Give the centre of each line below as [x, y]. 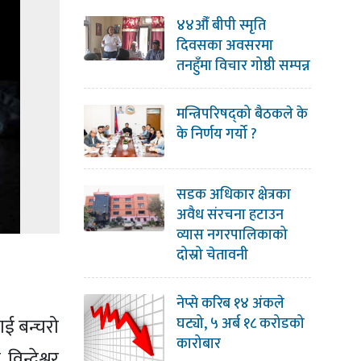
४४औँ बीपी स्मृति [221, 26]
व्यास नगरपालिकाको [232, 236]
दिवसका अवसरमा [224, 46]
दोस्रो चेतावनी [212, 256]
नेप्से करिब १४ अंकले [230, 304]
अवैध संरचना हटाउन [230, 216]
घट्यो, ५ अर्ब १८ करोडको [240, 324]
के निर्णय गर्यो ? [216, 135]
